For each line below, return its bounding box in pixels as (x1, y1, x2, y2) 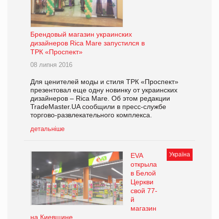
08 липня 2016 (30, 61, 72, 69)
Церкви (131, 178, 153, 186)
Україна (169, 151, 190, 158)
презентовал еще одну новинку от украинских (30, 86, 177, 94)
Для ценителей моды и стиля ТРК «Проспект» (30, 78, 178, 86)
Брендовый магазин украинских (30, 30, 132, 39)
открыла (131, 160, 157, 169)
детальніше (30, 125, 65, 133)
